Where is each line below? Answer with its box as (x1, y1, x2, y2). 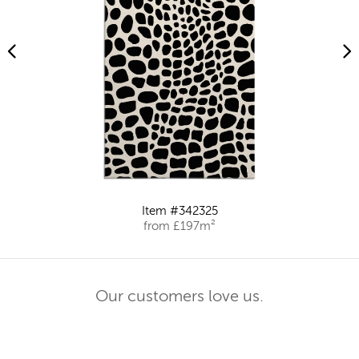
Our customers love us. (95, 289, 264, 306)
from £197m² (143, 220, 216, 233)
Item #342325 (141, 205, 218, 218)
